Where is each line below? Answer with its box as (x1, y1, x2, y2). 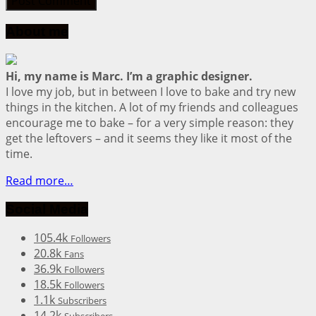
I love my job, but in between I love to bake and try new (6, 83, 296, 99)
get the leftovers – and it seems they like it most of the (6, 130, 292, 146)
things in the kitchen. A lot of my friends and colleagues (6, 99, 298, 115)
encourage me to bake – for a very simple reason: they (6, 114, 293, 130)
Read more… (6, 172, 73, 188)
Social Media (6, 201, 88, 217)
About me (6, 24, 68, 39)
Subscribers (58, 294, 107, 308)
